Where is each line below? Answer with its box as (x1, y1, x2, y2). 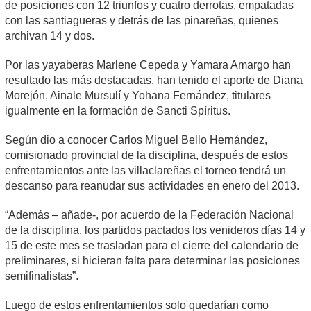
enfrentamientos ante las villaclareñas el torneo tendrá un (5, 165, 287, 176)
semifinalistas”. (5, 270, 79, 282)
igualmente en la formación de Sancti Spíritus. (5, 105, 231, 117)
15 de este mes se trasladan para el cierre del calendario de (5, 239, 299, 251)
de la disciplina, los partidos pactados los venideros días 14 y (5, 224, 306, 236)
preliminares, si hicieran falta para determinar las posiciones (5, 255, 301, 267)
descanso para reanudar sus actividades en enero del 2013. (5, 180, 300, 192)
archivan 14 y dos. (5, 30, 95, 42)
